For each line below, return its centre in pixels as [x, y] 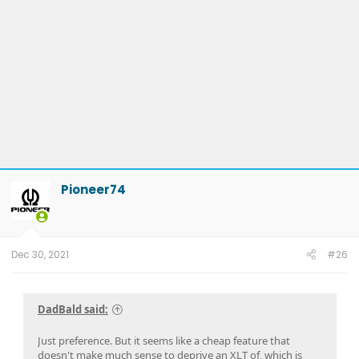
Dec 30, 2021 [40, 254]
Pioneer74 [93, 189]
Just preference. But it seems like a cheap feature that [164, 341]
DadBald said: [73, 310]
